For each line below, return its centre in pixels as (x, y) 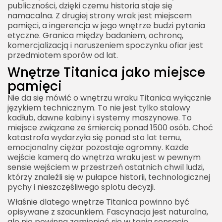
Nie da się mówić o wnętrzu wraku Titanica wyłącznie (109, 98)
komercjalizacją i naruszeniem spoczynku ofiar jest (105, 46)
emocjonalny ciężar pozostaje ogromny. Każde (98, 148)
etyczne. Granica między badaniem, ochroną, (95, 36)
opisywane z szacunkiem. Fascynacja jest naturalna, (108, 212)
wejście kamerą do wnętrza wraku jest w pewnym (104, 158)
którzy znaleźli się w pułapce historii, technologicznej (109, 177)
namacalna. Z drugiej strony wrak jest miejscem (100, 16)
